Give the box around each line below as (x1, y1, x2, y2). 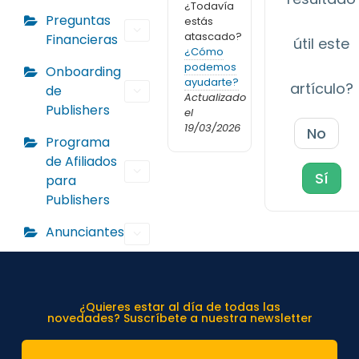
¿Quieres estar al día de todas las (79, 299, 280, 315)
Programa (46, 133, 110, 151)
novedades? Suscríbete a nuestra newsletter (46, 310, 313, 326)
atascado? (184, 28, 242, 44)
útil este (293, 34, 350, 54)
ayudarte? (184, 74, 239, 90)
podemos (184, 58, 236, 75)
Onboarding (46, 63, 121, 81)
